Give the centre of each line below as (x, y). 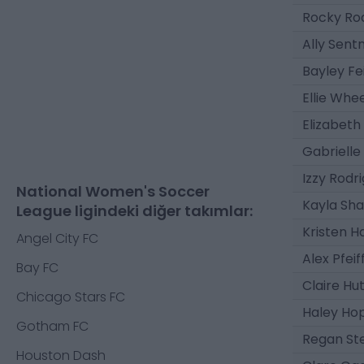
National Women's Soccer (113, 191)
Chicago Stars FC (71, 297)
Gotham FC (52, 326)
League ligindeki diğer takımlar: (134, 211)
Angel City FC (57, 238)
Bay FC (37, 268)
